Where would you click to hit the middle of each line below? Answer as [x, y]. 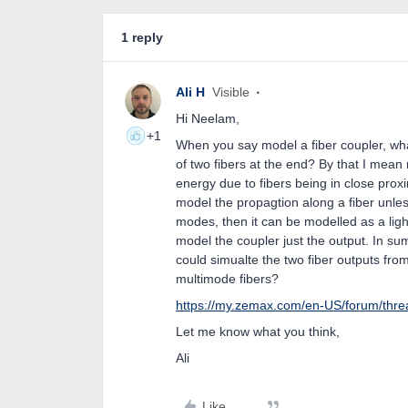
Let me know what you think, [258, 331]
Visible [231, 92]
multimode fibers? [227, 279]
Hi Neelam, [208, 118]
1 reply [142, 37]
